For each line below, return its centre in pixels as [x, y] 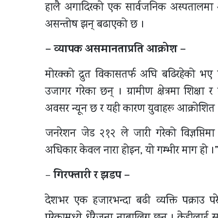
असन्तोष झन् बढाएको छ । [95, 25]
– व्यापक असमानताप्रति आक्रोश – [116, 50]
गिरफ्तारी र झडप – [90, 176]
